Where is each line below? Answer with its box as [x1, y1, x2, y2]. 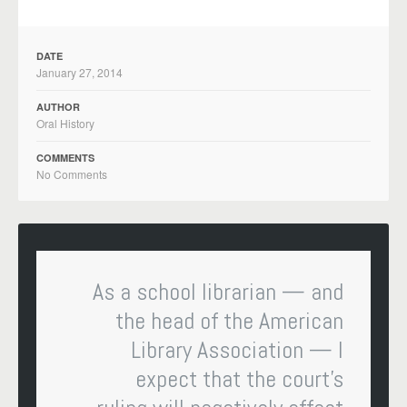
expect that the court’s [135, 363, 343, 394]
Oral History [36, 114, 94, 131]
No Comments [36, 165, 107, 182]
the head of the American [115, 305, 343, 336]
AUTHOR [36, 99, 80, 114]
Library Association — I [131, 334, 343, 365]
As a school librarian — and [93, 276, 343, 307]
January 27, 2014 [36, 64, 123, 80]
